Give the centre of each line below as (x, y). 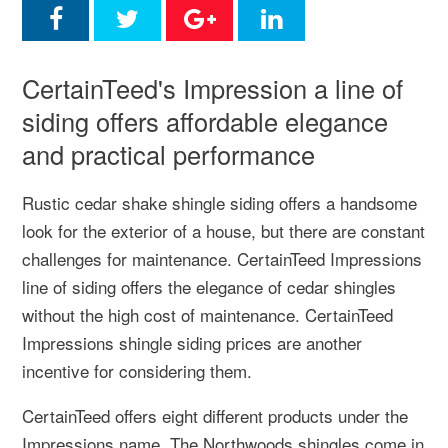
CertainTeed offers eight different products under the (215, 415)
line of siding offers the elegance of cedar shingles (209, 286)
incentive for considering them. (137, 370)
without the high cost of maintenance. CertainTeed (207, 314)
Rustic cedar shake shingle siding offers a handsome (219, 202)
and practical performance (168, 154)
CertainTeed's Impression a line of (212, 88)
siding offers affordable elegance (205, 121)
